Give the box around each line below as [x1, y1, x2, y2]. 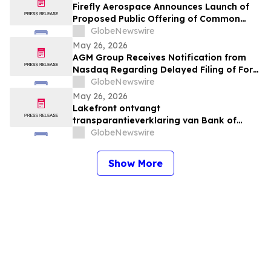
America [73, 127, 109, 139]
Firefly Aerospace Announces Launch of [73, 1, 249, 13]
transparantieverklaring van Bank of [73, 115, 237, 126]
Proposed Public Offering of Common [73, 13, 240, 25]
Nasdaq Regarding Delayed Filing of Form [73, 64, 261, 76]
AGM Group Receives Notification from [73, 52, 246, 64]
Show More [108, 157, 163, 170]
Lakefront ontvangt [73, 103, 160, 114]
